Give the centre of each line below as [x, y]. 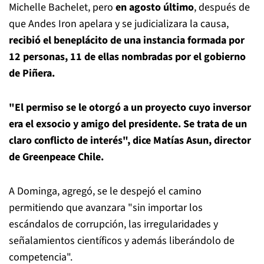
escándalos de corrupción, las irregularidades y [113, 224]
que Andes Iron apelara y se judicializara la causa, [119, 24]
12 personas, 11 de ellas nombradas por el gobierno [127, 57]
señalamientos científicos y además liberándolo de [122, 241]
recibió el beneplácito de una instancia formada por [127, 40]
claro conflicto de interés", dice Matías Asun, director [130, 141]
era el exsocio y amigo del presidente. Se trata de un [128, 124]
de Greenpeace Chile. [56, 157]
